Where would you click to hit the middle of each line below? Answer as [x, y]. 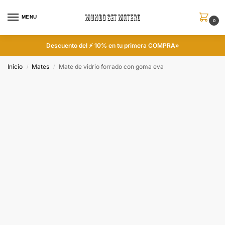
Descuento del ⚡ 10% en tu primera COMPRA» [113, 45]
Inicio [15, 67]
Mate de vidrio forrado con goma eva [111, 67]
